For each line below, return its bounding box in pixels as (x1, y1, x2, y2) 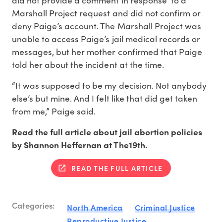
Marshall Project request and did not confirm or (12, 6, 201, 19)
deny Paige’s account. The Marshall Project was (12, 19, 201, 32)
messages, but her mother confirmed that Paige (12, 45, 202, 57)
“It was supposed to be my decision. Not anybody (12, 79, 207, 91)
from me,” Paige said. (12, 105, 96, 117)
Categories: (12, 199, 55, 211)
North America (67, 201, 123, 213)
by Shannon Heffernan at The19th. (12, 138, 148, 151)
